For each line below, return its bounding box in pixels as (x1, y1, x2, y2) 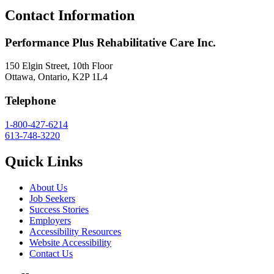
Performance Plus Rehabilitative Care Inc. (5, 35, 216, 49)
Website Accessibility (29, 237, 111, 248)
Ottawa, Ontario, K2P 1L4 (5, 72, 108, 83)
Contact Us (29, 248, 73, 259)
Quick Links (5, 153, 83, 169)
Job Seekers (29, 193, 75, 204)
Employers (29, 215, 71, 226)
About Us (29, 182, 67, 193)
